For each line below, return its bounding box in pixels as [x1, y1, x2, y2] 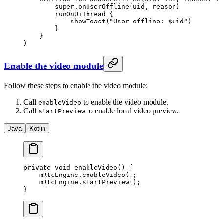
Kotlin [29, 125, 45, 132]
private [23, 164, 51, 172]
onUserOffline [78, 2, 129, 10]
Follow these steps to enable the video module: [4, 81, 148, 90]
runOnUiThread [23, 10, 106, 18]
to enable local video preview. [85, 107, 179, 115]
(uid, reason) [129, 2, 180, 10]
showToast [23, 17, 106, 25]
